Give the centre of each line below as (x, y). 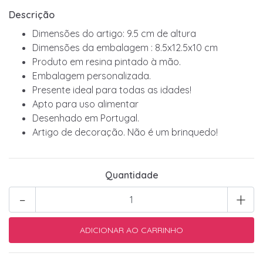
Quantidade (131, 175)
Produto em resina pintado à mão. (107, 61)
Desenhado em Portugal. (86, 118)
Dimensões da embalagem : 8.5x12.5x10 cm (125, 47)
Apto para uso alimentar (85, 104)
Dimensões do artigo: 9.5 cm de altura (114, 33)
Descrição (32, 14)
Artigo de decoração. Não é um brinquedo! (125, 132)
